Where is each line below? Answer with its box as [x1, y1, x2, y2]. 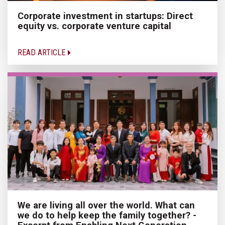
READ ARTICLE [18, 48, 67, 58]
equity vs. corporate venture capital [18, 21, 171, 32]
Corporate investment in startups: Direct [18, 11, 193, 22]
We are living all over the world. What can [18, 200, 195, 211]
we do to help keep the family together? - [18, 210, 196, 221]
